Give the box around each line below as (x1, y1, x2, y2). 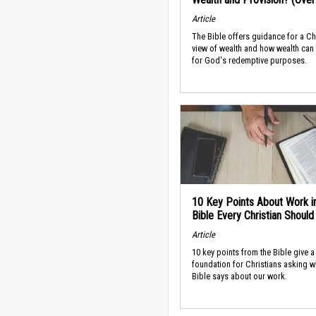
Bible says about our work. (192, 270, 287, 281)
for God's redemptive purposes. (192, 54, 307, 66)
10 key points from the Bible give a (192, 246, 315, 257)
